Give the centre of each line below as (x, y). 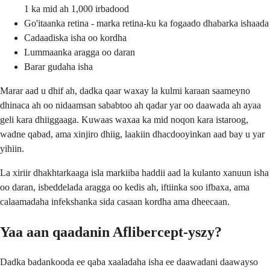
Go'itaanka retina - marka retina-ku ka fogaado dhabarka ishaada (146, 23)
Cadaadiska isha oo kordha (75, 37)
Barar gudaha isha (58, 66)
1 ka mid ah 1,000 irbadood (77, 8)
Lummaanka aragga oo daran (80, 52)
